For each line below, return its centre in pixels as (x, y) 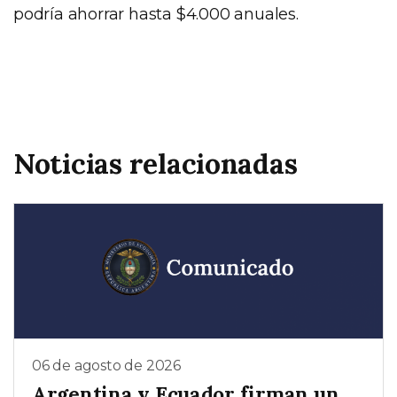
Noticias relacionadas (156, 163)
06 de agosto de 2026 (106, 365)
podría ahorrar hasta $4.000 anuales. (156, 14)
